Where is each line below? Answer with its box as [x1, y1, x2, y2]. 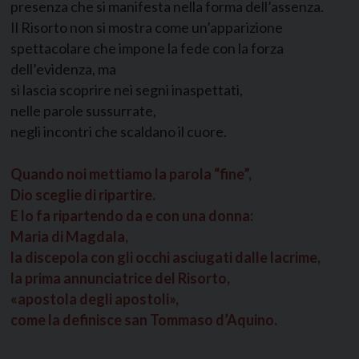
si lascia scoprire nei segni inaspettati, [10, 81, 243, 99]
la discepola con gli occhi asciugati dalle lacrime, [10, 248, 321, 267]
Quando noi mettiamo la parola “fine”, [10, 165, 252, 184]
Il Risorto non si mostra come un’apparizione [10, 18, 283, 37]
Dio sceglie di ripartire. [10, 186, 155, 204]
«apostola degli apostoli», [10, 290, 179, 309]
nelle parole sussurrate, [10, 102, 156, 120]
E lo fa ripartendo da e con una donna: [10, 207, 253, 225]
